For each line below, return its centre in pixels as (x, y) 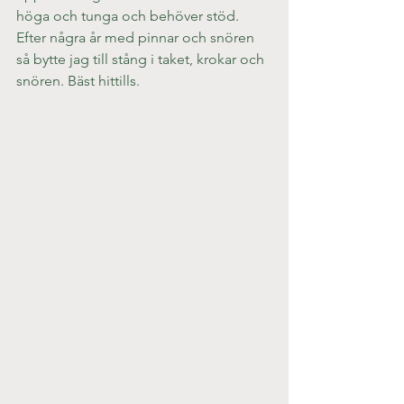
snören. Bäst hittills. (78, 81)
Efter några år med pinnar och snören (137, 38)
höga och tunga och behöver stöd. (129, 16)
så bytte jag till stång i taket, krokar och (142, 60)
